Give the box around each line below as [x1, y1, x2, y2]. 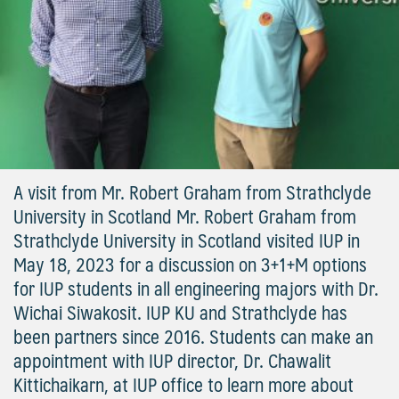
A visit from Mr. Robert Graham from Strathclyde [13, 176, 371, 208]
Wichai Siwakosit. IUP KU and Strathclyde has [13, 297, 347, 329]
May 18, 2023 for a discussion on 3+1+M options [13, 248, 367, 281]
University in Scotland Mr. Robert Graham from [13, 200, 356, 232]
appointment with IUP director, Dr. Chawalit [13, 345, 331, 377]
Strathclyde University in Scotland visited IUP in [13, 224, 360, 256]
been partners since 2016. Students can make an [13, 321, 373, 353]
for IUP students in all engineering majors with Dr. [13, 273, 379, 305]
